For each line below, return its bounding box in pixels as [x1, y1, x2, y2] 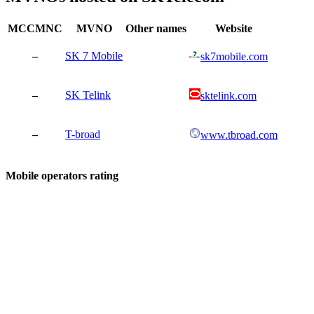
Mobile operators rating [6, 169, 118, 182]
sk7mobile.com [200, 50, 268, 62]
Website [214, 22, 252, 34]
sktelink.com [200, 89, 257, 102]
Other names [125, 22, 186, 34]
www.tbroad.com [200, 128, 278, 141]
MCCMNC [8, 22, 62, 34]
